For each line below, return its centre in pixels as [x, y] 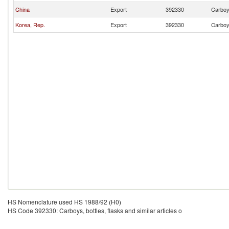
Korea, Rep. [30, 25]
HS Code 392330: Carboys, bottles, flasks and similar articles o [95, 210]
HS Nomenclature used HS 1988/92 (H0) [64, 202]
